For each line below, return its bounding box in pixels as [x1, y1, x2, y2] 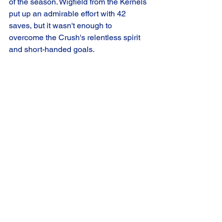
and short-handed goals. [9, 45, 95, 55]
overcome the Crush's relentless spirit [9, 33, 142, 43]
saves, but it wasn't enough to [9, 21, 114, 31]
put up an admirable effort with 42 [9, 9, 128, 19]
